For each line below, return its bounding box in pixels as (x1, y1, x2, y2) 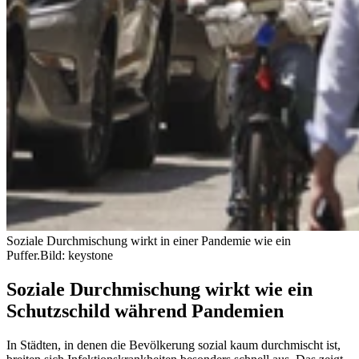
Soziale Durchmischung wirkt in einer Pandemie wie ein (6, 233, 291, 248)
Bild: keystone (40, 248, 113, 262)
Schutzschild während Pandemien (6, 300, 284, 321)
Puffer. (6, 248, 40, 262)
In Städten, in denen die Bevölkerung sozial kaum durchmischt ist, (6, 337, 341, 352)
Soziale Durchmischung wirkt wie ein (6, 278, 313, 300)
